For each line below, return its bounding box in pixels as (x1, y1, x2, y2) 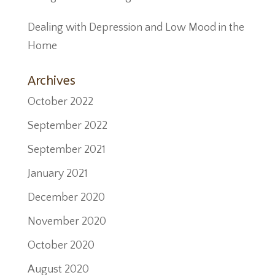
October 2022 (27, 96, 93, 108)
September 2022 (27, 120, 107, 132)
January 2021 (27, 168, 88, 180)
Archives (27, 74, 76, 88)
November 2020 (27, 215, 106, 228)
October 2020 (27, 239, 95, 252)
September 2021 (27, 144, 106, 156)
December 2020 (27, 192, 105, 204)
